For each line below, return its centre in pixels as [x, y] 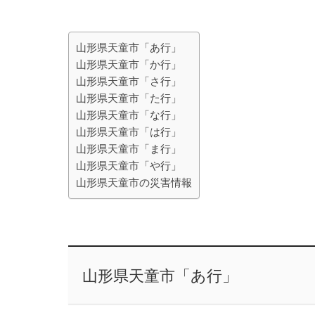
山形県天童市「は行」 [129, 132]
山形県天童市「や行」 [129, 166]
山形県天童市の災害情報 [134, 182]
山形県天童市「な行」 [129, 115]
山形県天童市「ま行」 [129, 149]
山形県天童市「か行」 [129, 64]
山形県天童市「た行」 [129, 98]
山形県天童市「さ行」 [129, 81]
